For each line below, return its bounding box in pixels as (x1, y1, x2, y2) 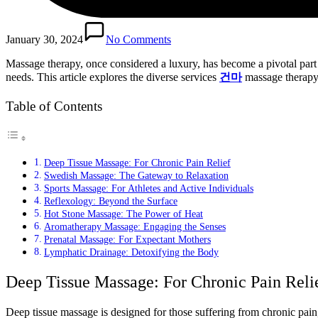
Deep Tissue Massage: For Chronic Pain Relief (43, 156, 231, 168)
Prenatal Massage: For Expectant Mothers (43, 233, 211, 245)
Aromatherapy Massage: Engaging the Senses (43, 220, 226, 232)
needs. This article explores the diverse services (6, 70, 219, 83)
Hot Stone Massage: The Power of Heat (43, 207, 203, 219)
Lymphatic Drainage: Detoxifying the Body (43, 246, 219, 258)
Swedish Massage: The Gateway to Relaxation (43, 169, 229, 181)
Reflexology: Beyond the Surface (43, 194, 177, 207)
